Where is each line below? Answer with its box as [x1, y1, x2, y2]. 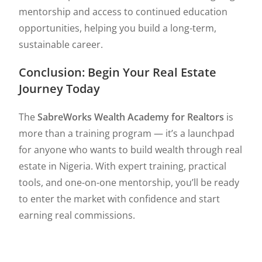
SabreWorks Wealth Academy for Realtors [37, 111, 225, 123]
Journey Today [19, 81, 101, 96]
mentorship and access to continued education [19, 5, 228, 18]
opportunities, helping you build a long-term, [19, 22, 217, 35]
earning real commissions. [19, 209, 136, 222]
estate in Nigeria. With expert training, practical [19, 160, 227, 173]
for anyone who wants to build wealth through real [19, 143, 243, 156]
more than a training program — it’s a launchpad [19, 127, 235, 140]
